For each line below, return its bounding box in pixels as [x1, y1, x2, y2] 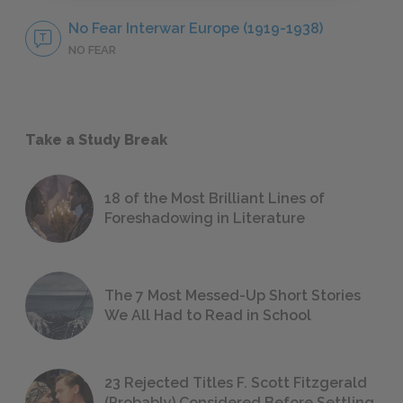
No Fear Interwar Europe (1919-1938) [68, 20, 323, 38]
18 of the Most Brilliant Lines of [104, 190, 325, 208]
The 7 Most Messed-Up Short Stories [104, 287, 361, 305]
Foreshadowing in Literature [104, 210, 305, 228]
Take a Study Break [25, 130, 167, 148]
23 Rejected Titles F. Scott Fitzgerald [104, 374, 367, 392]
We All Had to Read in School [104, 307, 311, 325]
